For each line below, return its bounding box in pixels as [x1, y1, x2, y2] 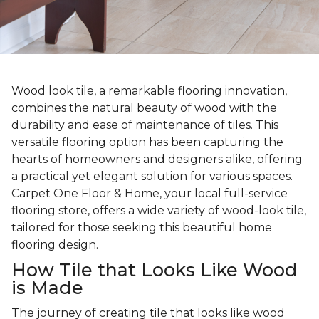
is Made [11, 277, 83, 299]
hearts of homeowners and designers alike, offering [11, 152, 303, 167]
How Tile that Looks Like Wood [11, 259, 298, 281]
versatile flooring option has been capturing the [11, 135, 283, 150]
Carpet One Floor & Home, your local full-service [11, 187, 288, 201]
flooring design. [11, 238, 98, 252]
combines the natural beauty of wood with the [11, 101, 277, 115]
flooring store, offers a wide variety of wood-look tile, [11, 204, 306, 218]
